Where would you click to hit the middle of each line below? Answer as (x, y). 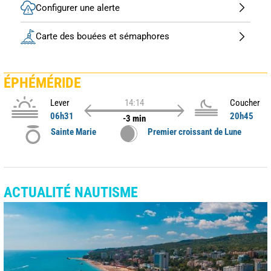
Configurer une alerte (78, 8)
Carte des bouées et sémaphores (103, 37)
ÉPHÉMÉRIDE (42, 83)
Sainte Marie (73, 132)
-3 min (134, 118)
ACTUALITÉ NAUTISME (71, 192)
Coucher (245, 103)
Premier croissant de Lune (194, 132)
